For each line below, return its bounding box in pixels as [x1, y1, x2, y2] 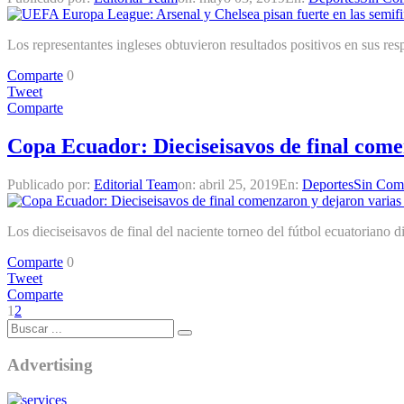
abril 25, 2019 [199, 177, 279, 193]
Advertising [7, 354, 93, 374]
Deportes [302, 177, 353, 193]
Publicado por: [7, 177, 94, 193]
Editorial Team [94, 177, 178, 193]
